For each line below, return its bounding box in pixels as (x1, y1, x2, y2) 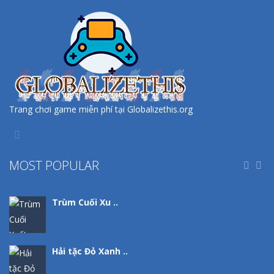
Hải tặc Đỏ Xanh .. (52, 245, 128, 257)
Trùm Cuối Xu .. (52, 196, 118, 208)
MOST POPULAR (9, 157, 99, 174)
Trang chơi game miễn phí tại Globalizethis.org (9, 103, 193, 115)
